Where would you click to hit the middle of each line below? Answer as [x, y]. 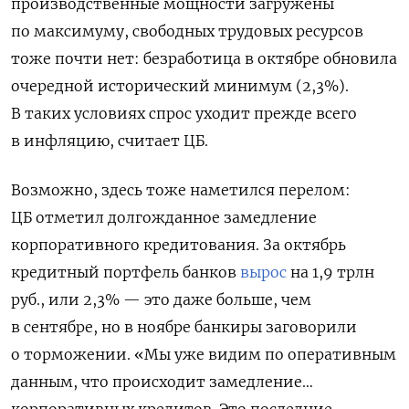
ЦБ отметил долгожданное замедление [164, 217]
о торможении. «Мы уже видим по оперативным [204, 354]
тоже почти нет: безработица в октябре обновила [204, 58]
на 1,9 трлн [330, 272]
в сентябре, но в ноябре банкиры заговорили [184, 326]
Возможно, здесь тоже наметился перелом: [181, 189]
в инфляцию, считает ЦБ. [110, 140]
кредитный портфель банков [126, 272]
